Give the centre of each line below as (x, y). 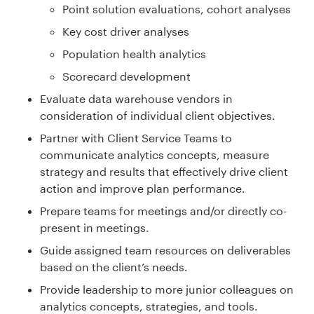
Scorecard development (127, 76)
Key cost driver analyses (126, 31)
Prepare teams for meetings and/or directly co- (163, 210)
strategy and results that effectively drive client (164, 171)
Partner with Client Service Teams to (136, 137)
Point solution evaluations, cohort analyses (177, 8)
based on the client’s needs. (114, 266)
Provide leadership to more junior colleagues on (167, 289)
